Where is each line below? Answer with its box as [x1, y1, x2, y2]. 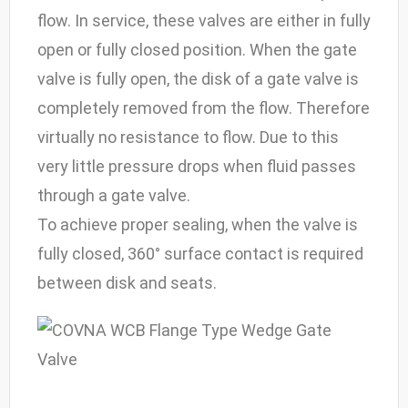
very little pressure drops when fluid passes [37, 156, 356, 176]
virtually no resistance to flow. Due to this [37, 127, 339, 147]
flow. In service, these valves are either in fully [37, 10, 371, 30]
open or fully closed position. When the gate [37, 39, 357, 59]
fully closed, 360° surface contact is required [37, 243, 363, 263]
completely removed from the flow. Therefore [37, 97, 370, 117]
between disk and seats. [37, 272, 217, 292]
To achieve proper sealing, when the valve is [37, 214, 358, 234]
